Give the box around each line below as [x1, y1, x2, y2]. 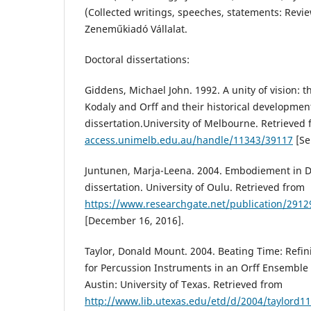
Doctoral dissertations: [85, 53, 190, 67]
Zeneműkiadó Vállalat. [85, 22, 187, 36]
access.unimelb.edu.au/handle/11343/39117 [85, 133, 293, 147]
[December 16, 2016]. [85, 214, 184, 228]
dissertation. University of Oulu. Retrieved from [85, 180, 305, 194]
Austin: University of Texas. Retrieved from [85, 278, 283, 292]
